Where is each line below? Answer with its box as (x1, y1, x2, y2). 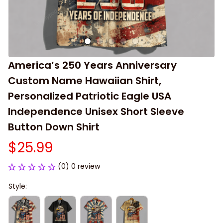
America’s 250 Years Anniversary (8, 58, 177, 72)
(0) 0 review (58, 161, 100, 171)
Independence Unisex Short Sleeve (8, 105, 184, 118)
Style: (8, 181, 27, 191)
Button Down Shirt (8, 120, 100, 134)
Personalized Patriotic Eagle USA (8, 89, 171, 103)
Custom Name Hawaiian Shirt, (8, 74, 161, 88)
